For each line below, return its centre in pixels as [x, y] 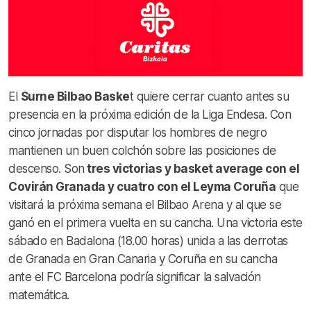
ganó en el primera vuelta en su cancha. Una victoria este [155, 222]
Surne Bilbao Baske [75, 96]
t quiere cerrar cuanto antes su [209, 96]
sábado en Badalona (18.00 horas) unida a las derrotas [148, 241]
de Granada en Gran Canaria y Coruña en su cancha [143, 259]
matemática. [39, 295]
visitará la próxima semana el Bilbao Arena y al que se [145, 204]
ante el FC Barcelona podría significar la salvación [135, 277]
